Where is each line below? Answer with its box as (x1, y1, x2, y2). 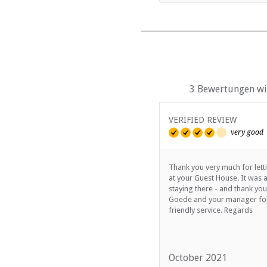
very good (231, 128, 263, 136)
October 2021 (169, 252, 227, 263)
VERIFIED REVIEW (169, 114, 237, 125)
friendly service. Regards (169, 205, 253, 215)
